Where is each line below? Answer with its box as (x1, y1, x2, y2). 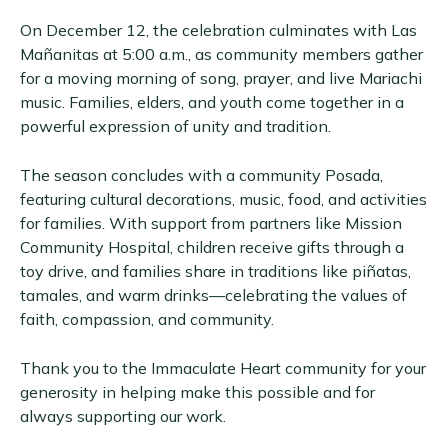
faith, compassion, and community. (20, 309, 274, 329)
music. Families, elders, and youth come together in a (20, 92, 404, 112)
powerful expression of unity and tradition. (20, 116, 331, 136)
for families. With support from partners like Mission (20, 213, 402, 233)
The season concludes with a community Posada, (20, 165, 383, 185)
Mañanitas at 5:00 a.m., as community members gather (20, 44, 423, 64)
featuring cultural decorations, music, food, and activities (20, 189, 427, 209)
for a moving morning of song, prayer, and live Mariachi (20, 68, 422, 88)
